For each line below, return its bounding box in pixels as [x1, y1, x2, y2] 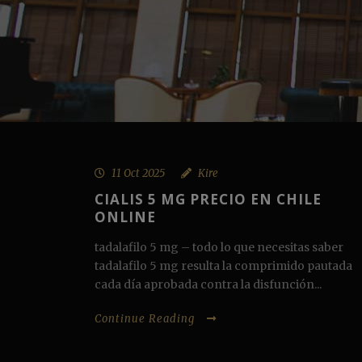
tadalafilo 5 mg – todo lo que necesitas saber [95, 240, 343, 255]
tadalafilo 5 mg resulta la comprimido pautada [95, 259, 352, 273]
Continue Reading [95, 312, 195, 326]
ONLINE [95, 208, 156, 226]
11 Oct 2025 [112, 166, 165, 180]
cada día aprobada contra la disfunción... [95, 277, 322, 292]
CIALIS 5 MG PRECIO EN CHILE [95, 190, 322, 208]
